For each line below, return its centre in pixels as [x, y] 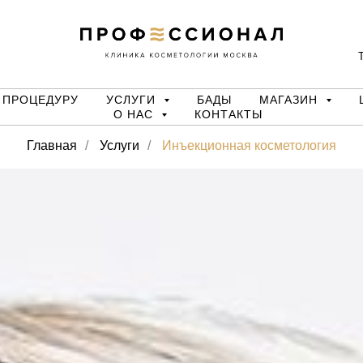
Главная [52, 145]
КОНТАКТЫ [228, 114]
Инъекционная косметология [249, 145]
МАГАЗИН [290, 100]
